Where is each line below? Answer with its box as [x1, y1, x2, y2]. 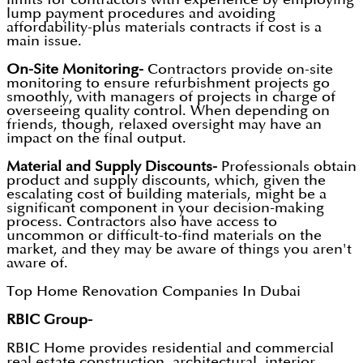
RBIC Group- [6, 313, 96, 327]
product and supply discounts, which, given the [6, 173, 326, 188]
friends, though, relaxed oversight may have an [6, 117, 322, 132]
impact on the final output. [6, 131, 186, 146]
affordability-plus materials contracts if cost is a [6, 20, 322, 35]
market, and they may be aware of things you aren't [6, 242, 352, 257]
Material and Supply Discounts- [6, 160, 217, 174]
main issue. [6, 34, 82, 49]
